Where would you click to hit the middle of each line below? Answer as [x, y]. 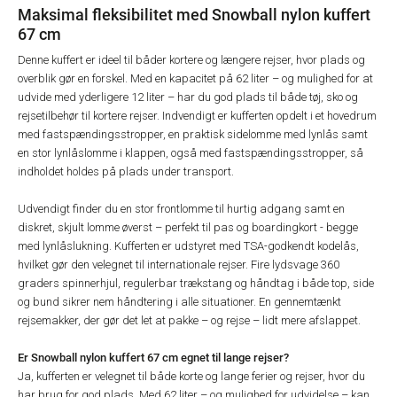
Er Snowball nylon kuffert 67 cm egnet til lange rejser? [153, 357]
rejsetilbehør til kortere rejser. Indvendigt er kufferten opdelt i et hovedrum [197, 116]
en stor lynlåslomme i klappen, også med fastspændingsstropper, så [191, 153]
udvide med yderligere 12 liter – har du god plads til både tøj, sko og [188, 97]
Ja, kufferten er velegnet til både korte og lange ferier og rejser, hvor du [191, 376]
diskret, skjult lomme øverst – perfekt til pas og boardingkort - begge [188, 227]
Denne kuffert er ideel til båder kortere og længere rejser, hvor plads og [191, 60]
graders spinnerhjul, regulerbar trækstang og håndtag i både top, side [196, 283]
